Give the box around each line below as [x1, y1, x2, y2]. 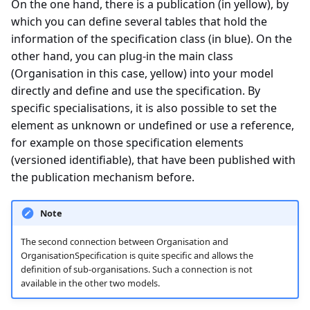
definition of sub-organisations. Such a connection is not [20, 262, 253, 275]
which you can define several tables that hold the [11, 13, 267, 29]
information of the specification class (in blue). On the [11, 30, 292, 46]
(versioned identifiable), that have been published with [11, 152, 295, 167]
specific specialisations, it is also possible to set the [11, 100, 277, 116]
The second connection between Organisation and [20, 235, 228, 248]
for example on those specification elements [11, 134, 244, 150]
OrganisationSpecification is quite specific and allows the [20, 248, 253, 262]
